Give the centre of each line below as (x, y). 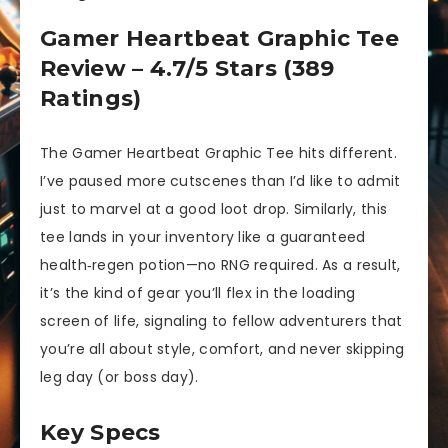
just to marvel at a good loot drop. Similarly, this (214, 209)
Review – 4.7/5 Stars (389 (187, 68)
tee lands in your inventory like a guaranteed (203, 237)
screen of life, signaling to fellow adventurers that (221, 321)
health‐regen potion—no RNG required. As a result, (220, 265)
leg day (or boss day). (119, 377)
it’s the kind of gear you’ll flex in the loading (198, 293)
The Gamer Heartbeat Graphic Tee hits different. (219, 153)
